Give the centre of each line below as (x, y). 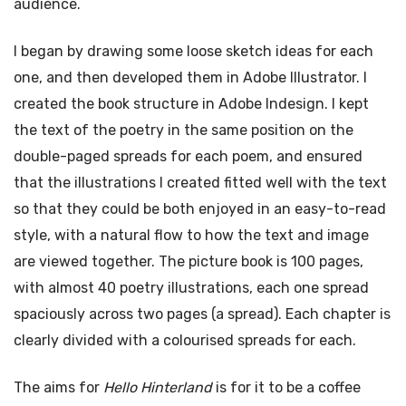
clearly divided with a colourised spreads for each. (185, 340)
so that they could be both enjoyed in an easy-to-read (200, 208)
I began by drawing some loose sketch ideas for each (193, 51)
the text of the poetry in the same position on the (184, 130)
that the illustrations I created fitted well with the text (200, 182)
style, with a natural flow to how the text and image (191, 235)
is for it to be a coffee (286, 387)
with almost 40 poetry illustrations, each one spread (191, 287)
